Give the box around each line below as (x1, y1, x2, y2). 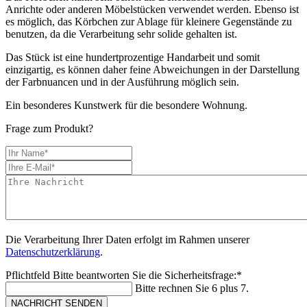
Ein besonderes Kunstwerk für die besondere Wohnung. (5, 99, 247, 111)
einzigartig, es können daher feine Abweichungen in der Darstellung (5, 63, 299, 75)
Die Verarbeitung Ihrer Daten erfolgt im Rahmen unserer (5, 233, 249, 245)
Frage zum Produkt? (5, 122, 93, 134)
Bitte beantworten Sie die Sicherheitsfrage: (53, 269, 236, 281)
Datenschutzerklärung (5, 245, 100, 258)
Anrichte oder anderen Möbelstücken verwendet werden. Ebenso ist (5, 3, 299, 15)
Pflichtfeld (5, 269, 53, 281)
